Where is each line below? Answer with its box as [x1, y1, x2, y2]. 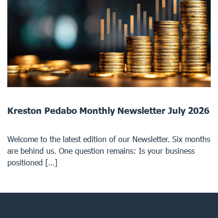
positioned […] [7, 158, 57, 167]
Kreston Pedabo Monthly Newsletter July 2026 [7, 105, 209, 116]
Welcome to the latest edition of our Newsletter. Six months [7, 134, 210, 144]
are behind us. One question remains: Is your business [7, 146, 195, 156]
